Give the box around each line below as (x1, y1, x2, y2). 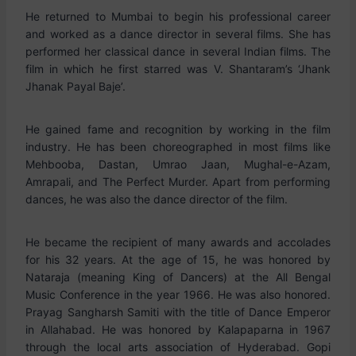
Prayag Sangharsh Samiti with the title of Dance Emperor (25, 305, 331, 319)
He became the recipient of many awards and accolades (25, 235, 331, 249)
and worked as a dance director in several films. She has (25, 27, 331, 41)
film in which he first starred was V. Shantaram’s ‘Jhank (25, 62, 331, 75)
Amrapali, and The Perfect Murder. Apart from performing (25, 175, 331, 188)
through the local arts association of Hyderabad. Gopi (25, 340, 331, 354)
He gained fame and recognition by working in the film (25, 122, 331, 136)
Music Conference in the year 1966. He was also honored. (25, 288, 331, 301)
